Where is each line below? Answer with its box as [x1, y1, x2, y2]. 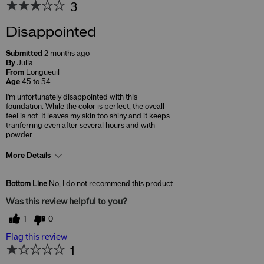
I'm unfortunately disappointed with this [6, 93, 137, 101]
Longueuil [26, 68, 60, 77]
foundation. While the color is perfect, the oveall [6, 102, 164, 111]
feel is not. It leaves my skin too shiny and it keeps [6, 111, 170, 120]
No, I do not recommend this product [47, 179, 173, 188]
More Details [6, 151, 51, 160]
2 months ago [44, 49, 90, 58]
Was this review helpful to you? [6, 197, 127, 206]
